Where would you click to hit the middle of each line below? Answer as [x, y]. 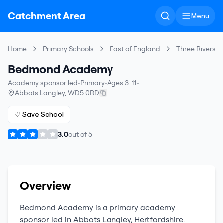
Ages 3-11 [122, 83]
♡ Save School [39, 114]
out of [78, 134]
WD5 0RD [83, 93]
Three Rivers [196, 49]
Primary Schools [68, 49]
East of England [135, 49]
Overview [45, 185]
